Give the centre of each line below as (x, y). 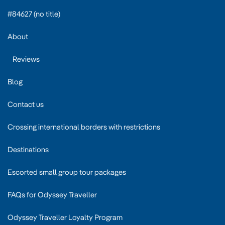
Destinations (28, 149)
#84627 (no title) (34, 14)
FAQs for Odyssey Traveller (52, 194)
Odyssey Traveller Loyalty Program (65, 217)
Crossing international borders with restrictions (84, 127)
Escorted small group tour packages (67, 172)
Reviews (26, 59)
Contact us (26, 104)
